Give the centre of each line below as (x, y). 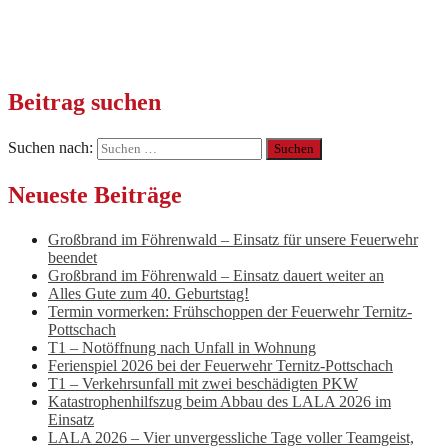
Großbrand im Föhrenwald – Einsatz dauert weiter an (216, 276)
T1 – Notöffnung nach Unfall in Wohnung (182, 348)
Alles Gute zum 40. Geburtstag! (148, 294)
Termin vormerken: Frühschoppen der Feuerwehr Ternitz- (230, 312)
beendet (72, 258)
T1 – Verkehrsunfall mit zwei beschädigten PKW (203, 384)
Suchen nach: (50, 148)
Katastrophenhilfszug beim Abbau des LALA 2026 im (219, 402)
